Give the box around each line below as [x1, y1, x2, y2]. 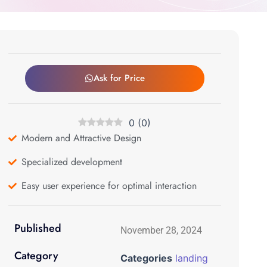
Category [14, 248, 58, 264]
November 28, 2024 [120, 225, 203, 237]
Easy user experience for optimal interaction [21, 179, 197, 193]
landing [175, 252, 209, 265]
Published [14, 221, 61, 237]
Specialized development [21, 155, 122, 169]
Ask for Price [93, 72, 145, 85]
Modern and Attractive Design [21, 131, 141, 145]
